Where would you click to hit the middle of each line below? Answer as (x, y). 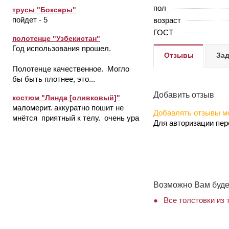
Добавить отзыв (184, 95)
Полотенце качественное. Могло (71, 69)
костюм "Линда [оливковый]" (66, 98)
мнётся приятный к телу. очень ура (76, 118)
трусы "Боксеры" (44, 10)
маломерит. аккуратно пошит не (68, 108)
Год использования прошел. (62, 48)
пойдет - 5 (30, 20)
